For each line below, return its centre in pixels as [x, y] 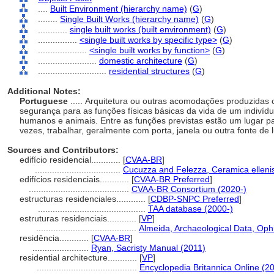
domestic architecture [141, 61]
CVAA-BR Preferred [172, 179]
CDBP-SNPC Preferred [195, 199]
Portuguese [45, 101]
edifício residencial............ [71, 160]
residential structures [149, 71]
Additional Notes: [44, 91]
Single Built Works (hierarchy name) [129, 19]
